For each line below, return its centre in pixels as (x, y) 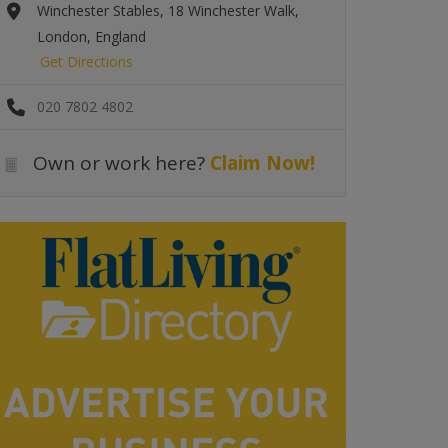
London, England (91, 36)
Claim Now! (262, 163)
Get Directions (86, 61)
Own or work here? (116, 163)
